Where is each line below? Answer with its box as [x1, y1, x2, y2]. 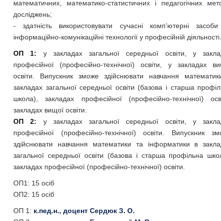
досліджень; [13, 10, 52, 18]
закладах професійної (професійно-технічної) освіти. [13, 163, 185, 171]
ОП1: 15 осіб [13, 179, 54, 187]
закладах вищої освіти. [13, 106, 87, 114]
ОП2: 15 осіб [13, 190, 54, 198]
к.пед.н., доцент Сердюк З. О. [33, 207, 135, 215]
